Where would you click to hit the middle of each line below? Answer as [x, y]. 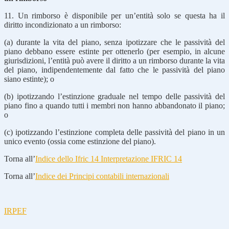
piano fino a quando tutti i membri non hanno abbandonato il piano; [114, 105]
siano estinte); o [29, 79]
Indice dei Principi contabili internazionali [102, 176]
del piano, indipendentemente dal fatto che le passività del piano [114, 70]
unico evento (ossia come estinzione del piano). [80, 141]
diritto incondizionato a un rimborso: [63, 25]
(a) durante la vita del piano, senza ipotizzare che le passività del [114, 42]
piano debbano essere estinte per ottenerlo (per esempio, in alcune [114, 51]
